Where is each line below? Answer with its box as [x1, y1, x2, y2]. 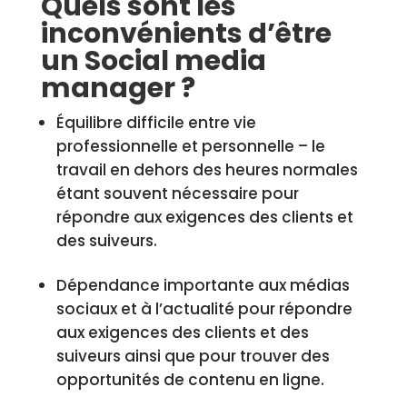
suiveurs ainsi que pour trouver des [55, 345, 330, 367]
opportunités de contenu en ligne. [55, 369, 324, 391]
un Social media [40, 42, 266, 80]
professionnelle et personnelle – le [55, 135, 325, 157]
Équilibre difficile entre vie [55, 112, 256, 134]
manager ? [40, 69, 195, 107]
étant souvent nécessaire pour [55, 183, 299, 204]
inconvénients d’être [40, 15, 332, 53]
